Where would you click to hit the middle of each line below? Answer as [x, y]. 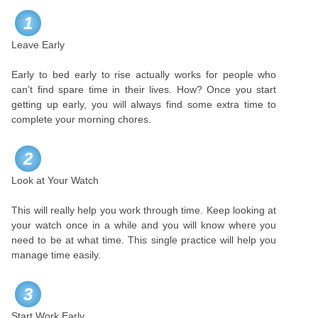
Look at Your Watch [55, 180]
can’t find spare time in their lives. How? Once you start [144, 89]
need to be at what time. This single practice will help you [144, 240]
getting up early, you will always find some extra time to [144, 104]
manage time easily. [56, 255]
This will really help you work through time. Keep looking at [144, 210]
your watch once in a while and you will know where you [144, 225]
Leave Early [38, 45]
